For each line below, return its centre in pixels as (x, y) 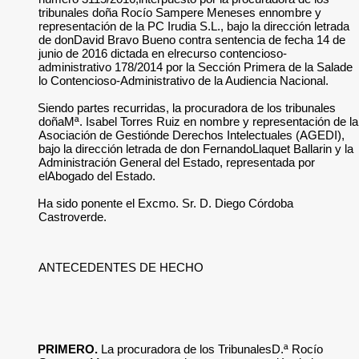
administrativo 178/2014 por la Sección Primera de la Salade (196, 67)
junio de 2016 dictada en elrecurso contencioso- (163, 53)
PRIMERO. (68, 349)
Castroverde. (73, 217)
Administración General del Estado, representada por (177, 162)
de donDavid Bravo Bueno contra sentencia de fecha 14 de (192, 40)
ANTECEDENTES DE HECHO (121, 267)
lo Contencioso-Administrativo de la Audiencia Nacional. (184, 81)
